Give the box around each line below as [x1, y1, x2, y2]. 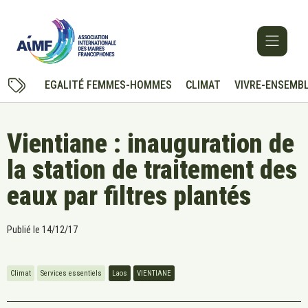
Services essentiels [41, 268, 102, 278]
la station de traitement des [7, 155, 297, 186]
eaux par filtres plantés [7, 181, 251, 212]
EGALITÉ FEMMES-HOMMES [44, 78, 172, 92]
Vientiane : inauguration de [7, 129, 294, 159]
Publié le [7, 224, 40, 236]
